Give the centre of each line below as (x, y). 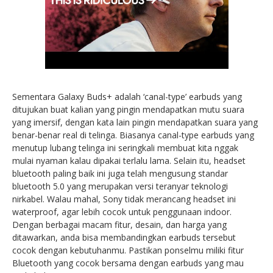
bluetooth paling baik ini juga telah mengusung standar (120, 173)
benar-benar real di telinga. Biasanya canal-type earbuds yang (133, 135)
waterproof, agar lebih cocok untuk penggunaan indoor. (122, 211)
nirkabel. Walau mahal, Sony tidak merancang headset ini (124, 199)
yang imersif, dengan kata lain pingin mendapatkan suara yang (135, 122)
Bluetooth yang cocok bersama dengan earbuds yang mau (128, 263)
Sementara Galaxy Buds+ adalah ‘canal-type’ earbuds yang (127, 96)
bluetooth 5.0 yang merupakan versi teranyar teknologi (120, 186)
